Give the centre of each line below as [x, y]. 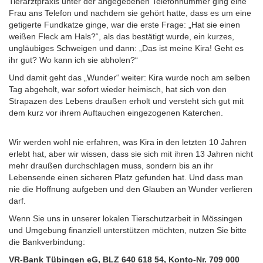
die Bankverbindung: [47, 242]
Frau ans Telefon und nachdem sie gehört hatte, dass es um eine [130, 13]
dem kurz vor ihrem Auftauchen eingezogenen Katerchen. [116, 113]
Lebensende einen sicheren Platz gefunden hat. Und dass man [126, 177]
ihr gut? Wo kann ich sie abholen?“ [73, 60]
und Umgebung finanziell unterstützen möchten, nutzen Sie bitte [128, 230]
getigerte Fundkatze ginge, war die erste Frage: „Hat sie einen [124, 25]
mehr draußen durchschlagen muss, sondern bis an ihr [111, 166]
